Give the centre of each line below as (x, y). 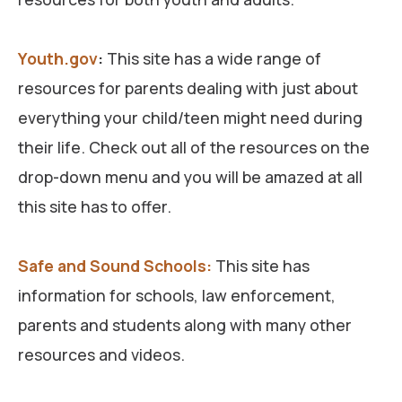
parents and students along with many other (185, 324)
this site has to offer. (95, 206)
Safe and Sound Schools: (115, 265)
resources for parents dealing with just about (188, 87)
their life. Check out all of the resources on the (194, 147)
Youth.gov (58, 58)
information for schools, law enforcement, (177, 295)
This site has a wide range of (214, 58)
